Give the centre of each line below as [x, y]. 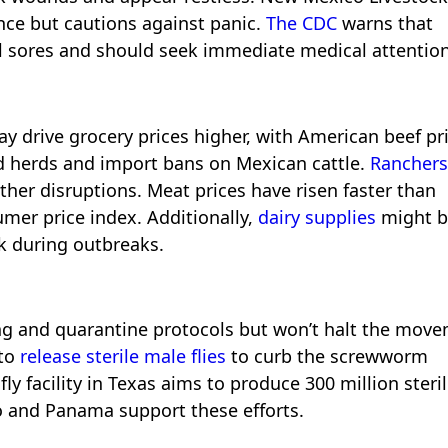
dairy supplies [317, 216]
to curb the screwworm [327, 356]
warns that [385, 23]
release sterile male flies [123, 356]
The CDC [301, 23]
